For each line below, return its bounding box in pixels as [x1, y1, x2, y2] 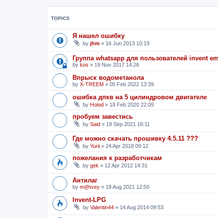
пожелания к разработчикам [73, 154, 162, 162]
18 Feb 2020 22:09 [109, 101, 154, 108]
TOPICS [51, 15, 70, 21]
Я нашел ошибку [73, 32, 125, 39]
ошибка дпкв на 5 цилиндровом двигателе [73, 93, 207, 101]
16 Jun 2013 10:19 [106, 40, 149, 46]
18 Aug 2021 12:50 [106, 183, 149, 190]
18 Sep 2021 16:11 [106, 121, 150, 127]
